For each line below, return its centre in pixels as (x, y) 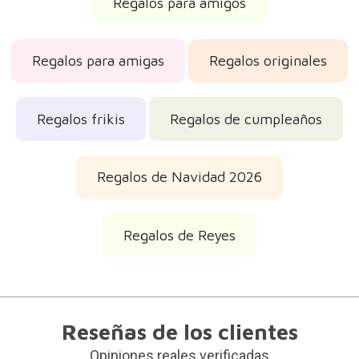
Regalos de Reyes (179, 235)
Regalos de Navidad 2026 (179, 177)
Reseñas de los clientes (179, 331)
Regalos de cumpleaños (246, 119)
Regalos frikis (81, 119)
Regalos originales (268, 61)
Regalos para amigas (98, 61)
